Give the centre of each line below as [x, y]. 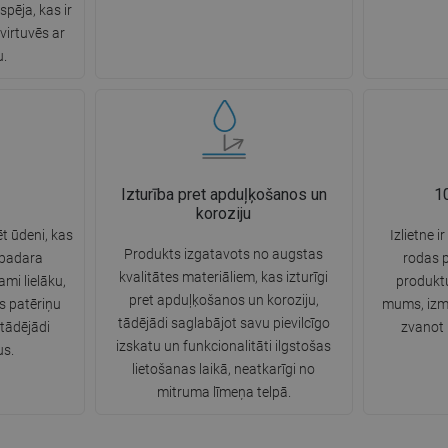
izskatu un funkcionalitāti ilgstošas [224, 346]
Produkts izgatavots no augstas [224, 254]
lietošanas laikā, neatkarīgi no [224, 369]
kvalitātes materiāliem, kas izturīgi [224, 277]
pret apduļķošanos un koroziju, [223, 300]
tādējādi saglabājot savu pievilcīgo [223, 323]
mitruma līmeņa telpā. [223, 392]
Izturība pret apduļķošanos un [223, 195]
